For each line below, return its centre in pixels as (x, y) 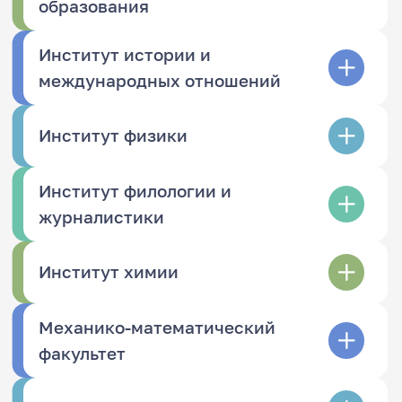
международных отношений (160, 80)
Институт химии (109, 272)
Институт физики (114, 136)
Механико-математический (157, 327)
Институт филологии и (135, 191)
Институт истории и (125, 54)
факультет (83, 353)
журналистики (102, 217)
